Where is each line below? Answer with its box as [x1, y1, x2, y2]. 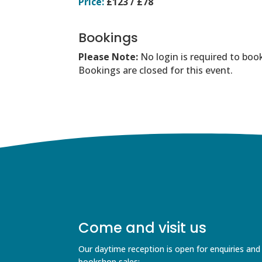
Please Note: [78, 50, 141, 63]
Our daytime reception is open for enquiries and [78, 243, 261, 254]
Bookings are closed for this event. [78, 63, 233, 77]
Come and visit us [78, 218, 207, 237]
